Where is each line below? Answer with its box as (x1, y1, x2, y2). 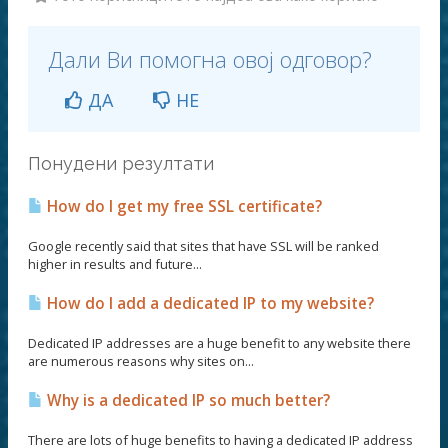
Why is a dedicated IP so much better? (43, 389, 330, 411)
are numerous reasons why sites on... (28, 351, 254, 370)
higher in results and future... (28, 254, 202, 273)
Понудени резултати (28, 152, 214, 174)
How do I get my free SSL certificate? (43, 195, 322, 217)
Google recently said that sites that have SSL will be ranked (28, 236, 379, 255)
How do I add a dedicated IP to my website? (43, 292, 374, 314)
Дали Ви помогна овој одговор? (48, 43, 372, 75)
